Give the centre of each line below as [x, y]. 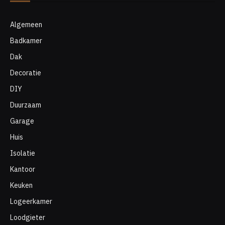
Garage [22, 121]
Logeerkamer [31, 201]
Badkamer [26, 41]
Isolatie [23, 153]
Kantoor [23, 169]
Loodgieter [28, 217]
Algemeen [26, 25]
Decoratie [26, 73]
